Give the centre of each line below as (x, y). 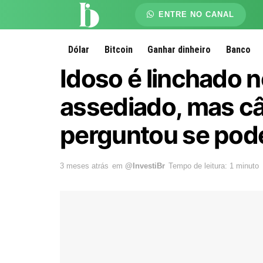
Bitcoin (118, 50)
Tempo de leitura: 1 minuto (214, 166)
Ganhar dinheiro (179, 50)
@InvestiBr (145, 166)
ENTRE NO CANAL (195, 14)
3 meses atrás (84, 166)
